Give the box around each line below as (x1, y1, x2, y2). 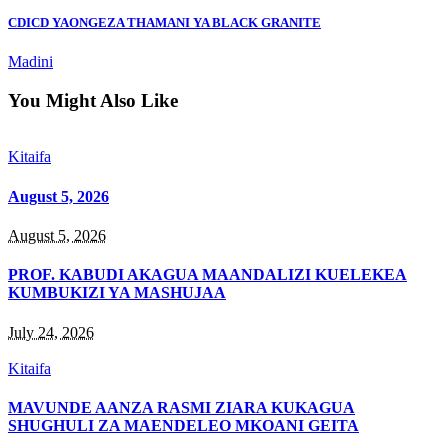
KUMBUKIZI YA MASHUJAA (8, 284, 226, 302)
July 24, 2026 (8, 323, 94, 341)
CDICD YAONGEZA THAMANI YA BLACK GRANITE (8, 14, 321, 30)
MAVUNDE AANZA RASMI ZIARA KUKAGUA (8, 398, 355, 416)
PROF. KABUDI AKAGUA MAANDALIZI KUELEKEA (8, 266, 407, 284)
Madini (8, 53, 53, 70)
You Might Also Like (8, 89, 178, 111)
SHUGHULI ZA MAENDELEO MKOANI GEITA (8, 416, 359, 434)
